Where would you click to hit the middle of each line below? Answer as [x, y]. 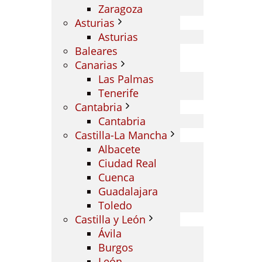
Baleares [96, 51]
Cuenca [116, 177]
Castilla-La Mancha [121, 135]
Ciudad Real [127, 163]
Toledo [115, 205]
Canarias [96, 65]
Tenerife [118, 93]
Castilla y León [110, 219]
